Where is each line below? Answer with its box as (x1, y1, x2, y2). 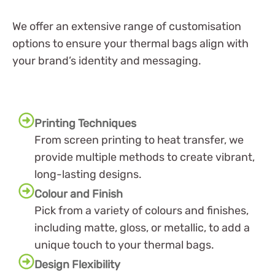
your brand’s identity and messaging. (12, 53, 201, 68)
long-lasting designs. (34, 167, 142, 181)
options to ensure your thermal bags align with (12, 36, 249, 50)
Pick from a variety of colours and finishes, (34, 203, 249, 217)
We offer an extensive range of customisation (12, 19, 241, 33)
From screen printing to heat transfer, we (34, 133, 244, 147)
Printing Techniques (34, 116, 136, 130)
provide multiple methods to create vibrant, (34, 150, 255, 164)
